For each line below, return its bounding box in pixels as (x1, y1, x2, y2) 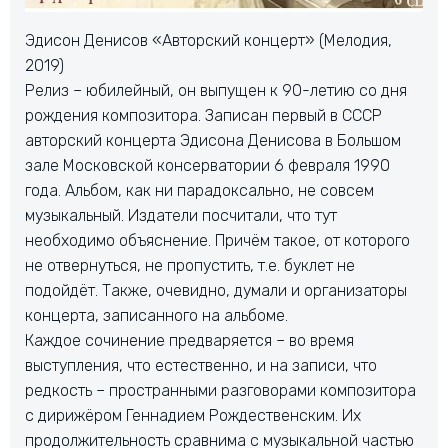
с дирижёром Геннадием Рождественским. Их (25, 405, 361, 425)
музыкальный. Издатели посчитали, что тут (25, 205, 337, 225)
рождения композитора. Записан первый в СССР (25, 105, 382, 125)
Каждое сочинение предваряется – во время (25, 330, 354, 350)
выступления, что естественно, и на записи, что (25, 355, 377, 375)
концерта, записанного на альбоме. (25, 305, 288, 325)
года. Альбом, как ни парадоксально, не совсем (25, 180, 374, 200)
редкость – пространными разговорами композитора (25, 380, 416, 400)
